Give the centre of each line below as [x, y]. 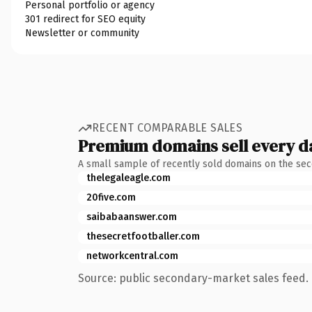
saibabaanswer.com [132, 217]
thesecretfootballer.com [143, 236]
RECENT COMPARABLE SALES [167, 128]
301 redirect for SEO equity [85, 19]
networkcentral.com [132, 256]
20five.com [111, 197]
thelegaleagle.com [128, 178]
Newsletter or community [82, 33]
